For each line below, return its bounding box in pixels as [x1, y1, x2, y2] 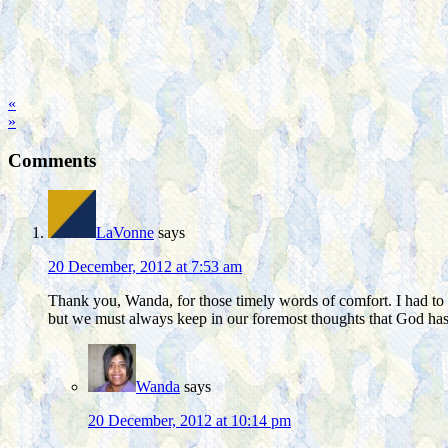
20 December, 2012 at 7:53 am [48, 258, 242, 276]
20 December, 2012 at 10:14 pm [88, 412, 291, 430]
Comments [8, 149, 96, 171]
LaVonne [96, 224, 154, 242]
